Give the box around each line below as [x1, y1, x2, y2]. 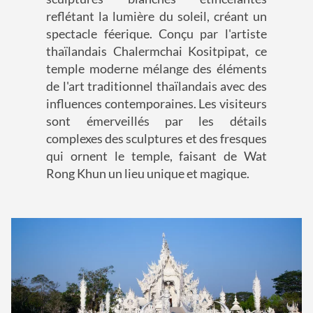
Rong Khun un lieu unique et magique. [46, 166, 250, 182]
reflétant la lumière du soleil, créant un [46, 8, 267, 24]
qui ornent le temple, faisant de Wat [46, 148, 267, 164]
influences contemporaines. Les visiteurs [46, 96, 267, 112]
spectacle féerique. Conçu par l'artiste [46, 26, 267, 42]
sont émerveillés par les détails [46, 113, 267, 129]
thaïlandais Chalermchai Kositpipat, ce [46, 43, 267, 59]
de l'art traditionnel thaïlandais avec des [46, 78, 267, 94]
